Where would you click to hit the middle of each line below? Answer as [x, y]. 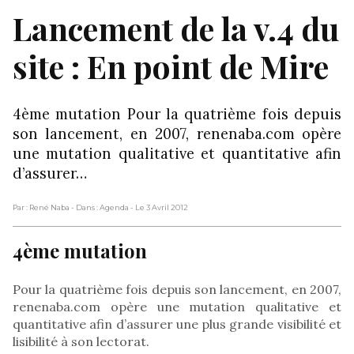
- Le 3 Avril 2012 [159, 207]
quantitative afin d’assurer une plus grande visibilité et [177, 324]
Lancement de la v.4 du [176, 28]
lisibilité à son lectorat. [81, 341]
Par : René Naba [41, 207]
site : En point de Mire [171, 66]
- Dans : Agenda [101, 207]
